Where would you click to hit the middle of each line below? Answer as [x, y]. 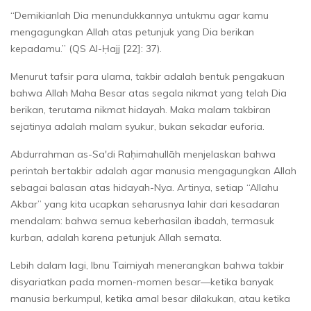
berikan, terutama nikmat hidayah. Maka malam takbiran [141, 109]
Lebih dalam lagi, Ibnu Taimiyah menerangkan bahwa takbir [147, 265]
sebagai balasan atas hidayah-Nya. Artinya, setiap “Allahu [144, 187]
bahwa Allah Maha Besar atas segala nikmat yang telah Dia [149, 93]
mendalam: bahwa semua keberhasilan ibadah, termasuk [142, 220]
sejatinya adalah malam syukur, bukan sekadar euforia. [137, 126]
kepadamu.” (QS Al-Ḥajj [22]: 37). [86, 48]
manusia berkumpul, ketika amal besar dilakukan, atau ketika [150, 298]
